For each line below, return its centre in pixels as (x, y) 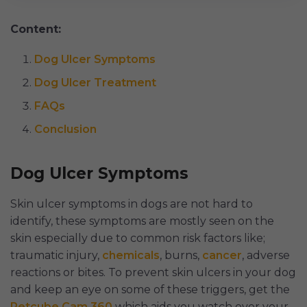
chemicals (131, 256)
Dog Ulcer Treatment (95, 83)
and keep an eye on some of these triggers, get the (150, 290)
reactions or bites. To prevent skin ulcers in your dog (153, 273)
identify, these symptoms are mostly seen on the (142, 221)
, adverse (266, 256)
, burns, (181, 256)
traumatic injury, (56, 256)
